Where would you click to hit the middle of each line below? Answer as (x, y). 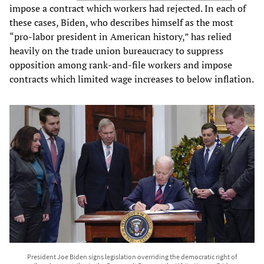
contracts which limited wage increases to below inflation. (132, 79)
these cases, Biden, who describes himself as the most (121, 22)
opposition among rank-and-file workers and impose (121, 65)
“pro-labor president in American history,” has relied (121, 36)
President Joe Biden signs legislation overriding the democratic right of (132, 256)
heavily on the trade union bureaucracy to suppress (116, 50)
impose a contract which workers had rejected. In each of (128, 8)
